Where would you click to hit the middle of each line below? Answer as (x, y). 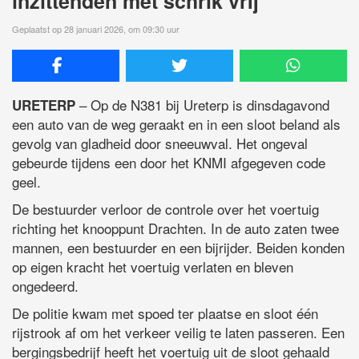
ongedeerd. (45, 285)
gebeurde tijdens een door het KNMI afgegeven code (169, 162)
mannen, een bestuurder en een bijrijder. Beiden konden (178, 247)
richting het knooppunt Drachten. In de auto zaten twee (175, 228)
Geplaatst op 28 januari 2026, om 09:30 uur (96, 28)
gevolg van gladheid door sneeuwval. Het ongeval (160, 143)
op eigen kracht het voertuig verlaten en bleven (153, 266)
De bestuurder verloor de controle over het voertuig (165, 208)
